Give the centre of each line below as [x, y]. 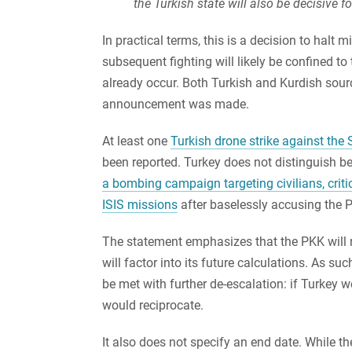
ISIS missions [140, 204]
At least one [136, 141]
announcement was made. [176, 104]
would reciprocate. [153, 305]
